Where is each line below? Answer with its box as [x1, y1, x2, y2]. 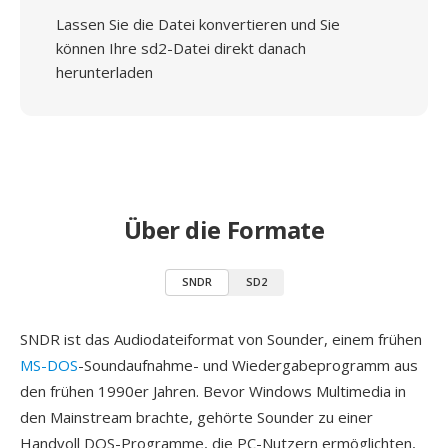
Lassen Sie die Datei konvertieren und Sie [56, 14, 340, 34]
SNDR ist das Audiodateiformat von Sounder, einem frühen [20, 329, 422, 349]
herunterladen [56, 62, 153, 82]
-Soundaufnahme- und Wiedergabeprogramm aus [78, 355, 418, 375]
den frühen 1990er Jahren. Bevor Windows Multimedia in [20, 381, 406, 401]
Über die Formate [123, 213, 325, 246]
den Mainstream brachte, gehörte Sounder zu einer [20, 407, 373, 427]
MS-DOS [20, 355, 78, 375]
